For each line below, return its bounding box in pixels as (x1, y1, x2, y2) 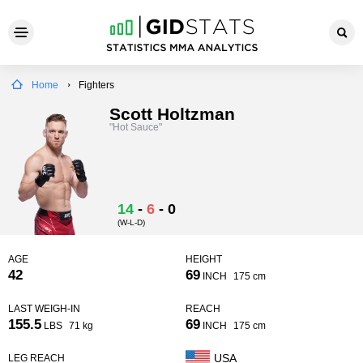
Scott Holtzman (109, 105, 235, 123)
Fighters (79, 79, 114, 91)
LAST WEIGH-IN (8, 303, 80, 314)
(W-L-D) (117, 218, 145, 227)
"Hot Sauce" (109, 122, 162, 133)
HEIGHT (186, 254, 222, 265)
